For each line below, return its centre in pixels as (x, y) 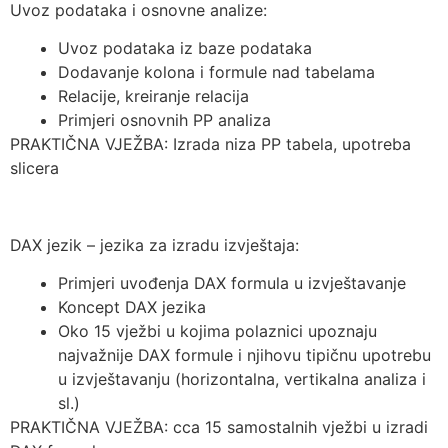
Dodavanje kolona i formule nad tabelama (216, 72)
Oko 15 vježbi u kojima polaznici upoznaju (217, 331)
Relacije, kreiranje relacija (153, 96)
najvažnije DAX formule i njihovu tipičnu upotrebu (244, 355)
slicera (34, 168)
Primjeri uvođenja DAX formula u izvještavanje (232, 283)
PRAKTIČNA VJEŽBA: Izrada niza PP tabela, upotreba (210, 144)
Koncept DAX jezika (132, 307)
